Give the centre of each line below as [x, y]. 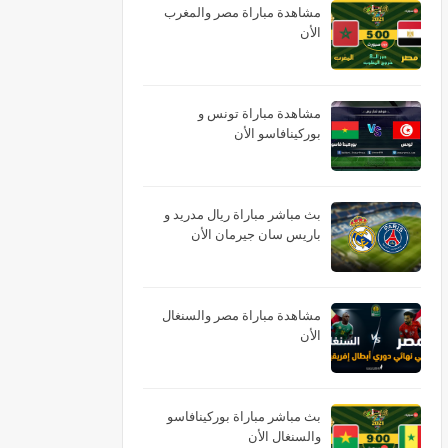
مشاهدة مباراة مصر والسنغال [241, 315]
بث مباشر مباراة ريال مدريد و [242, 214]
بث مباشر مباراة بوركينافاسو [244, 416]
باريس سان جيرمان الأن [256, 234]
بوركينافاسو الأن [277, 133]
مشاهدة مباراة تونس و [259, 113]
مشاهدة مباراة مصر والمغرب [242, 12]
